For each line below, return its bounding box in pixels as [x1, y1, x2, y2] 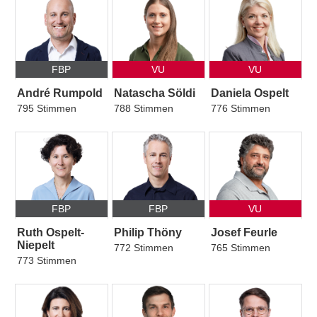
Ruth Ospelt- [16, 226, 84, 239]
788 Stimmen [113, 102, 173, 114]
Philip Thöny [113, 226, 182, 239]
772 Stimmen [113, 242, 173, 254]
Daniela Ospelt [210, 86, 289, 99]
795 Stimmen [16, 102, 76, 114]
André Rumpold [16, 86, 103, 99]
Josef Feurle [210, 226, 277, 239]
